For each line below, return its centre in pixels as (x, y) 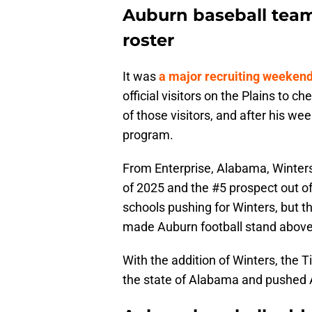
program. (148, 135)
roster (148, 40)
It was (141, 77)
